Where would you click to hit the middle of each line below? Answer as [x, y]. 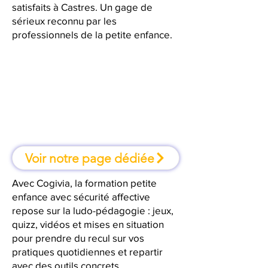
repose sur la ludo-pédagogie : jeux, [93, 210]
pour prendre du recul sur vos [78, 238]
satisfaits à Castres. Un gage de [82, 7]
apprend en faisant [96, 108]
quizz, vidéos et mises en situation [88, 224]
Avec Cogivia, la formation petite [84, 183]
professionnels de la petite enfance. [92, 34]
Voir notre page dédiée [90, 158]
